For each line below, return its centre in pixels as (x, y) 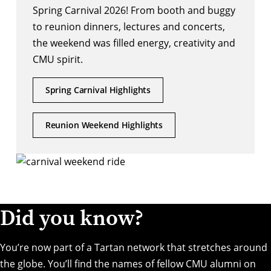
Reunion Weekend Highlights (104, 125)
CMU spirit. (57, 59)
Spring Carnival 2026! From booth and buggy (134, 10)
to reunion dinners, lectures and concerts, (129, 26)
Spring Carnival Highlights (98, 90)
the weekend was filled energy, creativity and (134, 43)
